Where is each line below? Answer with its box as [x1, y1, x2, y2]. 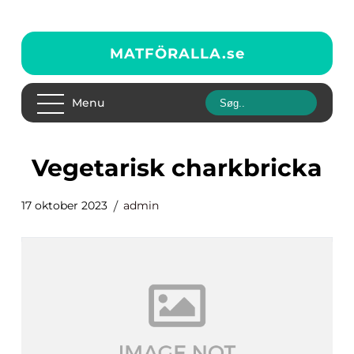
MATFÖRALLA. [109, 44, 227, 62]
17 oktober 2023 [21, 198, 107, 213]
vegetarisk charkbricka [47, 153, 322, 183]
